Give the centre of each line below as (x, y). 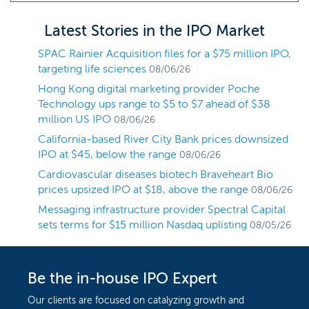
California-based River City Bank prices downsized (163, 139)
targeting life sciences (92, 69)
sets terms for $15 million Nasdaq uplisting (142, 225)
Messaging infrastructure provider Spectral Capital (162, 209)
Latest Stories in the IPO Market (154, 31)
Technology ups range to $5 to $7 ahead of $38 (154, 104)
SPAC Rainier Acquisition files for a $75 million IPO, (165, 53)
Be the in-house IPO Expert (122, 278)
